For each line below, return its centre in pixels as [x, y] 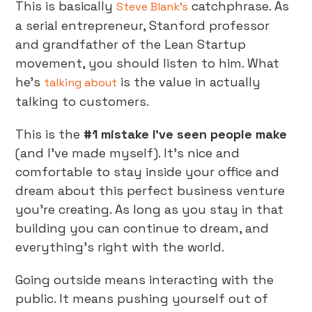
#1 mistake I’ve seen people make [186, 134]
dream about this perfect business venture [150, 190]
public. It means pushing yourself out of [142, 298]
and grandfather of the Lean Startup [131, 44]
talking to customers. [83, 101]
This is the [50, 134]
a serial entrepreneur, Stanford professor [143, 25]
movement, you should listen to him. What [148, 63]
